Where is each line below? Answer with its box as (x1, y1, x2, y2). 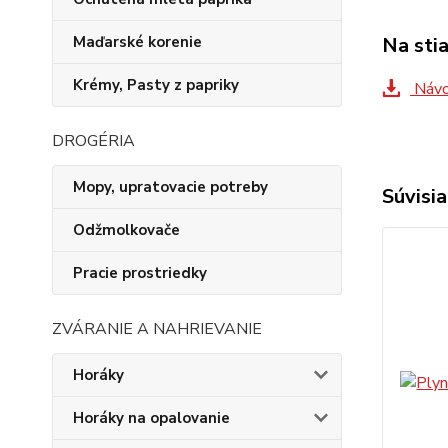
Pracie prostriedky (73, 263, 207, 283)
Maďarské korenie (73, 32, 202, 52)
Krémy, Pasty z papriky (73, 75, 239, 95)
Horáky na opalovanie (73, 408, 230, 428)
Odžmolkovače (73, 220, 180, 240)
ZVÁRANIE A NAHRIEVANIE (52, 318, 262, 340)
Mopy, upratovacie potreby (73, 177, 268, 197)
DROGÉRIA (52, 130, 135, 152)
